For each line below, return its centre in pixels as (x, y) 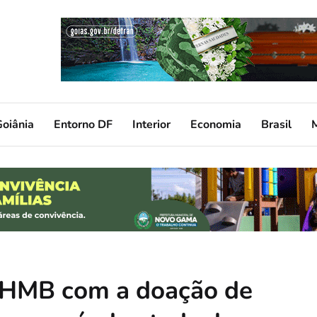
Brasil (276, 124)
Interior (151, 124)
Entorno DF (83, 124)
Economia (216, 124)
